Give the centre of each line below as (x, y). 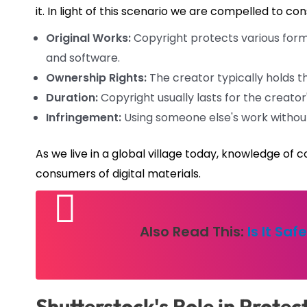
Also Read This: (194, 231)
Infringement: (84, 117)
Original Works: (88, 38)
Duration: (72, 97)
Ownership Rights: (96, 77)
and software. (83, 58)
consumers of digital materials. (118, 173)
